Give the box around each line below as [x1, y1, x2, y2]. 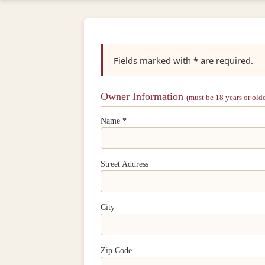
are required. [198, 54, 253, 66]
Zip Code [101, 245, 132, 256]
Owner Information [101, 90, 186, 102]
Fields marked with [113, 54, 193, 66]
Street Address [101, 159, 148, 169]
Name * [101, 116, 127, 126]
